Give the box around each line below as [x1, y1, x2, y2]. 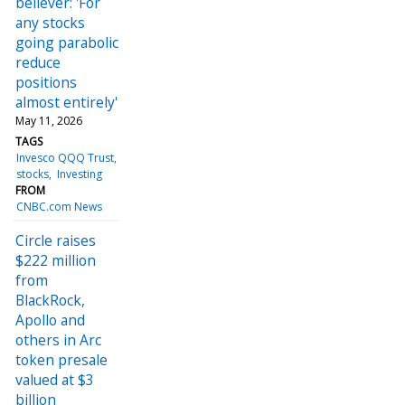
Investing [56, 165, 102, 182]
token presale [15, 349, 108, 370]
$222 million [15, 250, 96, 270]
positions [15, 71, 77, 92]
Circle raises [15, 230, 96, 250]
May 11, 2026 [15, 112, 82, 128]
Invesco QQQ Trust [16, 149, 115, 165]
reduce [15, 52, 61, 72]
